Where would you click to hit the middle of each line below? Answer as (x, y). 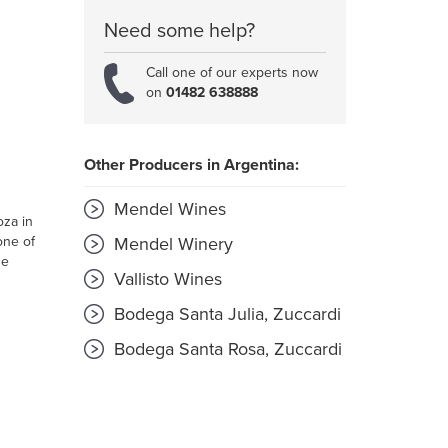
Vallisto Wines (165, 279)
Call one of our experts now (231, 73)
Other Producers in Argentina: (191, 165)
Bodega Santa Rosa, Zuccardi (225, 349)
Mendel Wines (167, 209)
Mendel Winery (170, 244)
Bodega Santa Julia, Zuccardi (224, 314)
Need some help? (179, 31)
